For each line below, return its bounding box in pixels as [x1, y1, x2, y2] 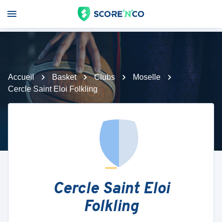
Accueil [8, 73, 34, 81]
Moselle [133, 73, 161, 81]
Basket [52, 73, 76, 81]
